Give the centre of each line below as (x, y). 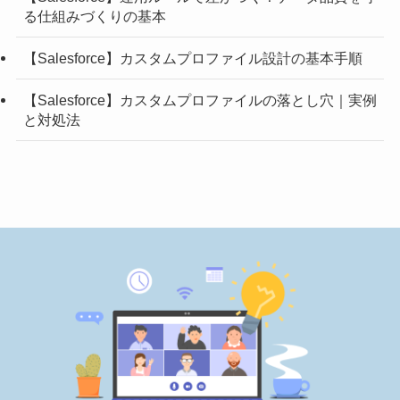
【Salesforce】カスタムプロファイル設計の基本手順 (192, 58)
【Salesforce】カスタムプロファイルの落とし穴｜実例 (200, 100)
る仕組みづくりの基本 (94, 16)
